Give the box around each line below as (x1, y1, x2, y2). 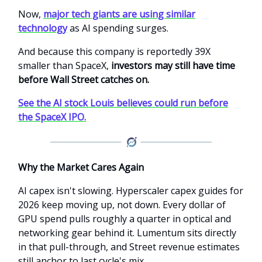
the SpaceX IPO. (18, 111, 86, 124)
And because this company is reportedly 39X (18, 45, 211, 58)
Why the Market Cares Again (18, 161, 144, 174)
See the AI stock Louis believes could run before (18, 96, 228, 110)
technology (18, 22, 67, 35)
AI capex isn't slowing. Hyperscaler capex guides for (18, 184, 243, 198)
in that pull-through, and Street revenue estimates (18, 240, 240, 254)
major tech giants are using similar (43, 8, 195, 21)
